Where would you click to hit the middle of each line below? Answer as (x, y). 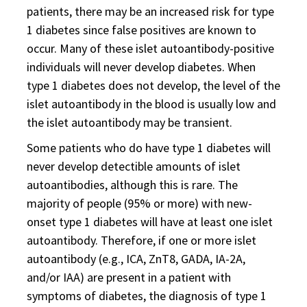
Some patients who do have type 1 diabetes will (149, 148)
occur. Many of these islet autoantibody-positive (150, 48)
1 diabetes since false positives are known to (142, 30)
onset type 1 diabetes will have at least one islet (150, 222)
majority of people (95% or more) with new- (139, 203)
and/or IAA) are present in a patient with (129, 277)
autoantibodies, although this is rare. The (132, 185)
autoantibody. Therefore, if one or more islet (142, 240)
